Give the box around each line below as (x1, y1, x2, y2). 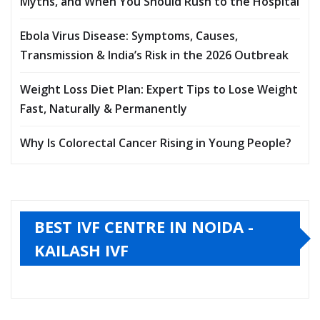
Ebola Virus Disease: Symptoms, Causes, (20, 27, 238, 44)
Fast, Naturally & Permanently (20, 100, 187, 116)
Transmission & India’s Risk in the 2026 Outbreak (20, 46, 289, 63)
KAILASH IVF (34, 239, 129, 261)
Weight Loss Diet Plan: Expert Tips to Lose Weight (20, 81, 298, 97)
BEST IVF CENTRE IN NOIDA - (34, 215, 254, 237)
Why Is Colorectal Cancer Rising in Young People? (20, 134, 291, 151)
